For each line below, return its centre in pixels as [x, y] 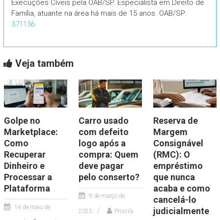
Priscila [124, 211]
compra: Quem [108, 155]
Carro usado [103, 121]
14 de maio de [32, 207]
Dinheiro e [24, 166]
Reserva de [175, 121]
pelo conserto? [109, 177]
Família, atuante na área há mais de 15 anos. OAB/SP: [99, 13]
